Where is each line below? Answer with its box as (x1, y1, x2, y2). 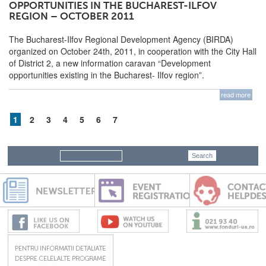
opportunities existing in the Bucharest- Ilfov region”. (9, 68, 204, 81)
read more (221, 90, 251, 100)
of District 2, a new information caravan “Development (9, 56, 211, 69)
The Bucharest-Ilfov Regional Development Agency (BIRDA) (9, 33, 233, 45)
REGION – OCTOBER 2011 (9, 11, 134, 23)
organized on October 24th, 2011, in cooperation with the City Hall (9, 45, 256, 57)
